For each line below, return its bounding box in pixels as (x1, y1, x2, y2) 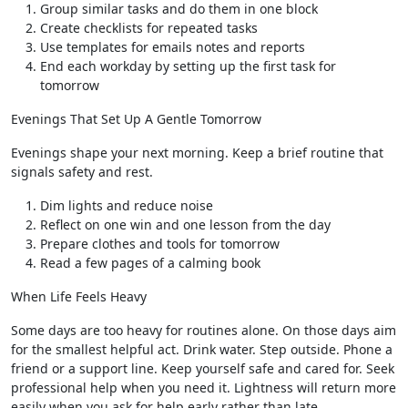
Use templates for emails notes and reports (40, 38, 305, 56)
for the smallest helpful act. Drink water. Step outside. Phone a (11, 341, 393, 358)
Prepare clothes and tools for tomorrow (40, 235, 280, 252)
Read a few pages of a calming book (40, 254, 260, 271)
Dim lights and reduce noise (40, 197, 213, 214)
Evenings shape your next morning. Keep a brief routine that (11, 144, 383, 161)
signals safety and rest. (11, 163, 153, 180)
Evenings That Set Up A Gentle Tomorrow (11, 110, 261, 127)
